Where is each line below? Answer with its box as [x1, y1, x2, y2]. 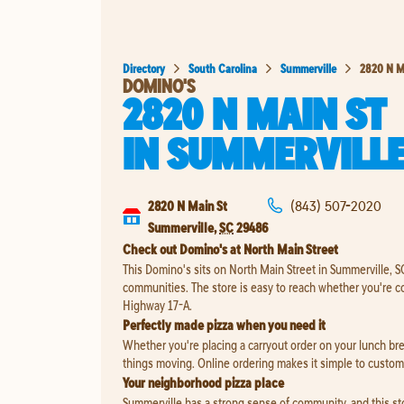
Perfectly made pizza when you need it [123, 315, 326, 334]
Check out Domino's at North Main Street [123, 239, 338, 258]
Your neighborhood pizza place [123, 372, 284, 391]
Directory [123, 60, 165, 77]
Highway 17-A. [123, 295, 192, 314]
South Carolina [188, 60, 257, 77]
